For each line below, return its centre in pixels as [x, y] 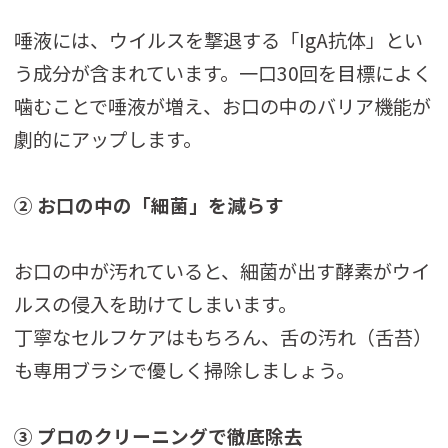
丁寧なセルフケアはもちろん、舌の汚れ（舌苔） [223, 336]
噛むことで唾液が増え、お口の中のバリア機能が [223, 105]
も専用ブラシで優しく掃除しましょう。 [185, 369]
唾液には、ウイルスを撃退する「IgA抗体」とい [219, 39]
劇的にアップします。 [108, 138]
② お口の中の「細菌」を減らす [149, 204]
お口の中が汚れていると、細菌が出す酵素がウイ [222, 270]
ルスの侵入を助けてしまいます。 [156, 303]
